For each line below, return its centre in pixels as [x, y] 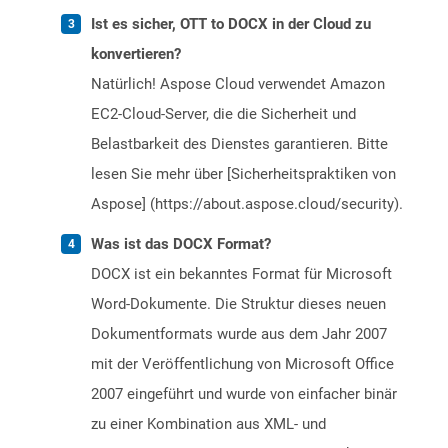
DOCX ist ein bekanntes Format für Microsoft [241, 274]
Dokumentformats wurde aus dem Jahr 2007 [239, 334]
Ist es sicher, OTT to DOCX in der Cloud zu [231, 24]
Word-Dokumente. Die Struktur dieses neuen [238, 304]
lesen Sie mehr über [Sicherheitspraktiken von [243, 174]
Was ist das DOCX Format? [181, 244]
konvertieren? [136, 54]
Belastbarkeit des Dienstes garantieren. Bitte [239, 144]
